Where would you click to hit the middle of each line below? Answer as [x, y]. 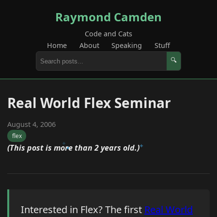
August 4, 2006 [31, 124]
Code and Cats [108, 34]
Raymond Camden [108, 17]
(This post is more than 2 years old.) [73, 148]
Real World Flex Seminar [89, 103]
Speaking [127, 45]
